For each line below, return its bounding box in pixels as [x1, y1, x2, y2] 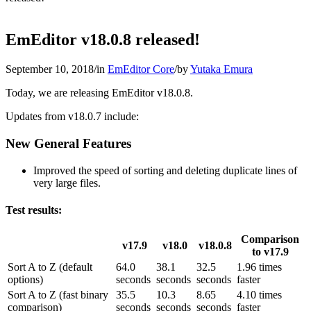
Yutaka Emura [190, 63, 253, 76]
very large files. [33, 176, 101, 189]
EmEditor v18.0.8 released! [6, 31, 200, 49]
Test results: [6, 203, 62, 216]
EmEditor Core [108, 63, 174, 76]
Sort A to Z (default [8, 261, 92, 274]
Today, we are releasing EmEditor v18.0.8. [6, 87, 193, 99]
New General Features [6, 136, 131, 151]
